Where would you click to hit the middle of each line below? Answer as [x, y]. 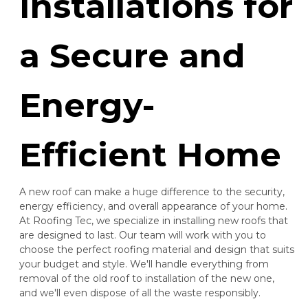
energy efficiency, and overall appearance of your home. [153, 207]
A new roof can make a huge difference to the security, [152, 192]
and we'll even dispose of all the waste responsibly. [140, 293]
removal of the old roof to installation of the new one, [147, 279]
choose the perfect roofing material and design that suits [157, 250]
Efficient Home [150, 155]
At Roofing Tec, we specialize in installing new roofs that [154, 221]
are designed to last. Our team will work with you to [143, 235]
